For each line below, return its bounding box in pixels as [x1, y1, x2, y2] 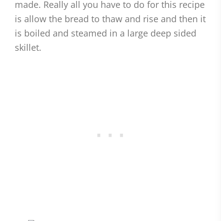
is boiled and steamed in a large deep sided [15, 27, 196, 39]
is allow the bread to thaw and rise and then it [15, 13, 206, 25]
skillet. [15, 41, 41, 54]
